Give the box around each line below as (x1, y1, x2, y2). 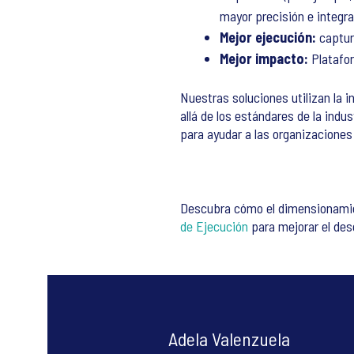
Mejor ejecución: (220, 28, 319, 46)
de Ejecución (180, 217, 251, 235)
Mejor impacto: (220, 50, 308, 67)
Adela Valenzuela (168, 327, 290, 350)
